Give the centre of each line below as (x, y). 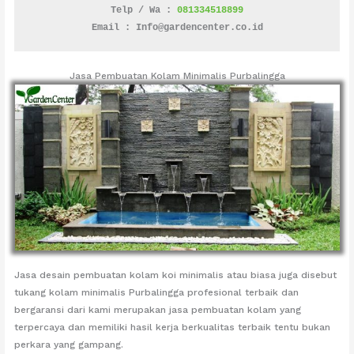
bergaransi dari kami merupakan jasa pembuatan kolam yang (158, 309)
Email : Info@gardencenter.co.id (177, 28)
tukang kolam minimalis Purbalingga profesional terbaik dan (157, 292)
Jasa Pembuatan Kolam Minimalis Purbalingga (177, 75)
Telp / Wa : (144, 11)
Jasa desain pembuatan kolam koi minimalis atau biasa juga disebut (176, 275)
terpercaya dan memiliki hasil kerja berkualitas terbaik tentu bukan (173, 327)
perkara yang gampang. (69, 344)
